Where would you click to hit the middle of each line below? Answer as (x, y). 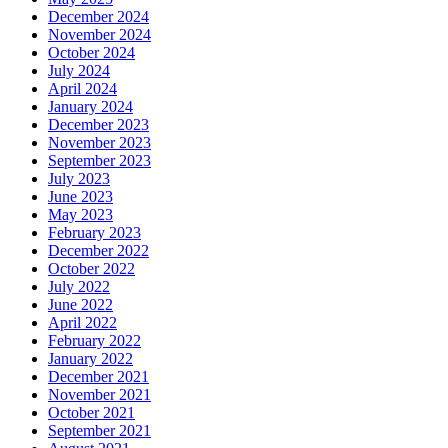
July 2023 (79, 178)
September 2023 (99, 160)
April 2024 (82, 88)
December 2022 (98, 250)
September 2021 (99, 430)
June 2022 (80, 304)
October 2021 (91, 412)
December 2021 (98, 376)
